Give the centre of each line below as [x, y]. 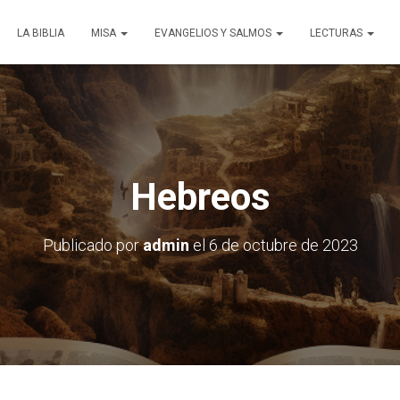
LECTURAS [337, 33]
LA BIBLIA [41, 33]
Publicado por [92, 245]
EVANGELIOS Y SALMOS [214, 33]
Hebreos [200, 197]
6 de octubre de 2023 [283, 245]
